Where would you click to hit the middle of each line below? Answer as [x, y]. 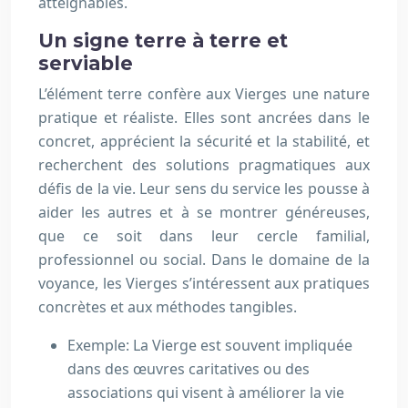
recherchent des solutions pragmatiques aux [204, 165]
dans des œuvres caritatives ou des [189, 369]
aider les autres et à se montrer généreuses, [204, 212]
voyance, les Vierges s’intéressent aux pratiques [204, 283]
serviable [86, 63]
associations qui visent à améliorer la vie [206, 393]
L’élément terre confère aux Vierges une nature [204, 94]
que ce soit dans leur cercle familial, [204, 236]
